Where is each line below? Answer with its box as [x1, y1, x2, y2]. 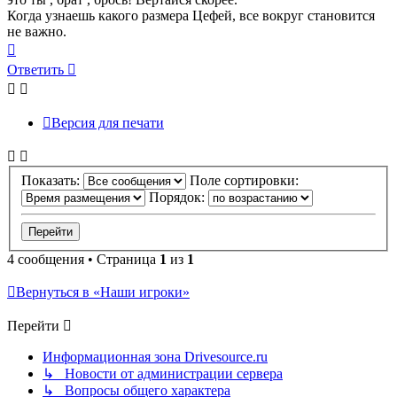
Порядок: [149, 190, 208, 206]
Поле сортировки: [190, 173, 302, 189]
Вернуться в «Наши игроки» [16, 284, 190, 300]
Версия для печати [51, 115, 164, 131]
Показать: [21, 173, 83, 189]
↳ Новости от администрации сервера [43, 366, 283, 382]
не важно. [7, 24, 66, 40]
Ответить [7, 62, 64, 78]
